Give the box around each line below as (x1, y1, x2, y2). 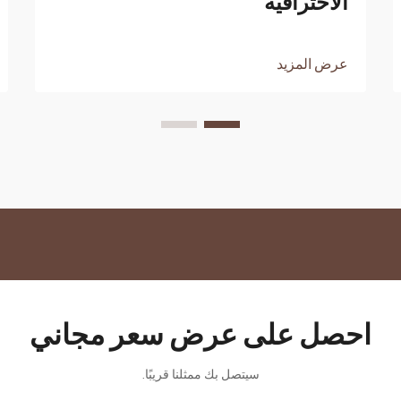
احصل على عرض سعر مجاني (30, 320, 371, 350)
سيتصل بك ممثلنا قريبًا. (141, 368, 260, 381)
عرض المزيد (277, 56, 348, 72)
